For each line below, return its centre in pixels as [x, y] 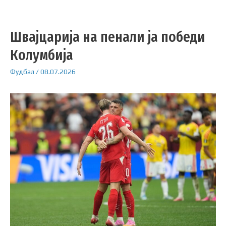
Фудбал [22, 71]
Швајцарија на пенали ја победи [108, 37]
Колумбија [42, 55]
